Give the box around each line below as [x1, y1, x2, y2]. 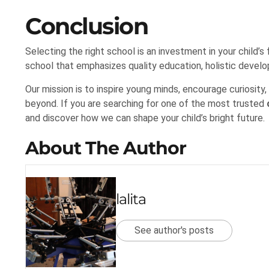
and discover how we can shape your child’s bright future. [25, 112, 265, 124]
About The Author [25, 137, 186, 159]
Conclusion [25, 12, 148, 41]
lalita [116, 190, 146, 208]
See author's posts [134, 225, 214, 237]
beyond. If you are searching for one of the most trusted [25, 98, 267, 110]
